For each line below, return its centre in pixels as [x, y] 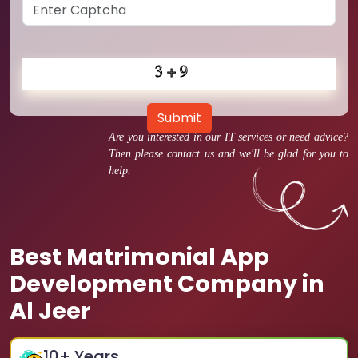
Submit [179, 118]
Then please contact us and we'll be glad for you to [229, 154]
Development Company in [167, 284]
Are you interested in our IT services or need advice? [229, 137]
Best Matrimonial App [139, 257]
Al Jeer [50, 311]
